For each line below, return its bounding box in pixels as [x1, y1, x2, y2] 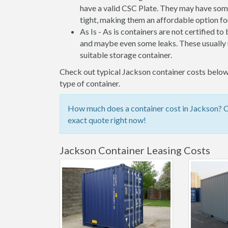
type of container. [60, 78, 120, 88]
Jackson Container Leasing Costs [60, 144, 210, 156]
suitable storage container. [80, 50, 172, 60]
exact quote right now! [68, 115, 146, 125]
